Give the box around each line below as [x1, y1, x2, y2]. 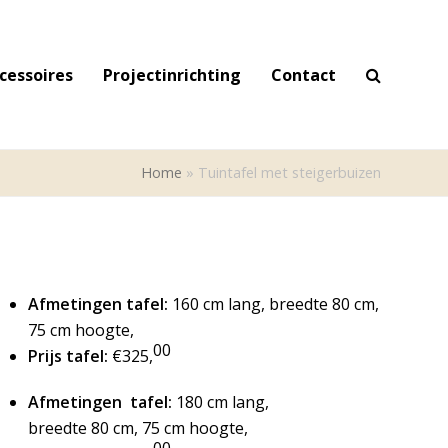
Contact [270, 63, 336, 86]
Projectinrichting [102, 63, 241, 86]
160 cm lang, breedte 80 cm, [167, 293, 379, 315]
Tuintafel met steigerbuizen [197, 163, 381, 182]
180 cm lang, [171, 391, 269, 413]
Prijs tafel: [27, 345, 112, 367]
